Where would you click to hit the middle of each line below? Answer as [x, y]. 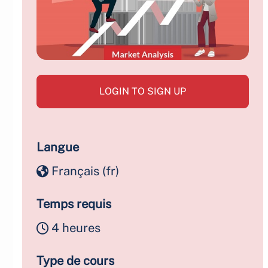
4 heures [76, 228]
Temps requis [74, 204]
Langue [58, 147]
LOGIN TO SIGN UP [143, 91]
